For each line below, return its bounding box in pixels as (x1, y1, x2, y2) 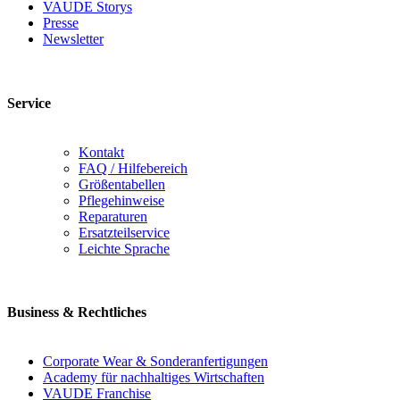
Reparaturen (79, 208, 147, 224)
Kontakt (79, 144, 124, 160)
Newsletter (43, 31, 104, 47)
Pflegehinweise (79, 192, 164, 208)
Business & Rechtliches (7, 304, 146, 321)
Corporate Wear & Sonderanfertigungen (43, 354, 268, 370)
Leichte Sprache (79, 240, 170, 256)
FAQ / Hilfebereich (79, 160, 187, 176)
